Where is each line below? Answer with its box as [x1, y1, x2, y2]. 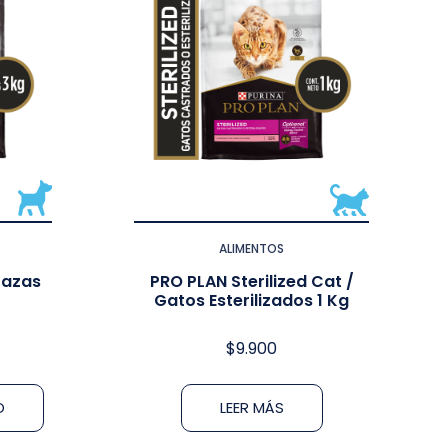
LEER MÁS [219, 396, 284, 418]
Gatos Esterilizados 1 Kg [154, 288, 349, 312]
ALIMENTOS [219, 239, 284, 257]
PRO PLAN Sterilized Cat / [149, 269, 354, 293]
